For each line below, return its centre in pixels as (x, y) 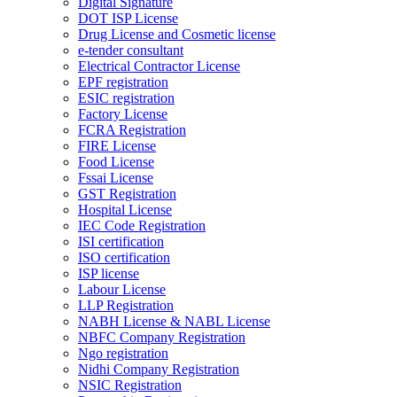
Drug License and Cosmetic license (177, 35)
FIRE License (117, 146)
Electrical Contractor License (159, 66)
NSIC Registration (130, 385)
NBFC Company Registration (162, 338)
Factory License (123, 114)
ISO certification (124, 258)
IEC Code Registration (142, 226)
